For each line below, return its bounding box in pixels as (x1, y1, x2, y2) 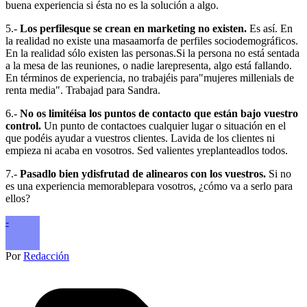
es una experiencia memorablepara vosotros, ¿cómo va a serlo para (5, 180, 293, 192)
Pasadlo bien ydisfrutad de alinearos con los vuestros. (20, 167, 266, 180)
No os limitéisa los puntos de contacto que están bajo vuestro (20, 107, 298, 119)
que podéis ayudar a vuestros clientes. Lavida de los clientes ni (5, 132, 275, 144)
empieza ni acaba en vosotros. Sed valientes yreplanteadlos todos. (5, 144, 288, 156)
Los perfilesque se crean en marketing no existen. (20, 22, 247, 34)
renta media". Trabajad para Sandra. (5, 84, 160, 96)
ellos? (5, 192, 30, 204)
